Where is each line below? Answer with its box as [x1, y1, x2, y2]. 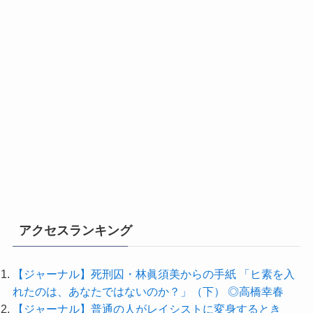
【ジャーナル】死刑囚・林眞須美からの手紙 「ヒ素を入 [12, 267, 295, 280]
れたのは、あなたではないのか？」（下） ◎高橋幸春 [12, 284, 284, 298]
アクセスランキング [18, 223, 132, 238]
